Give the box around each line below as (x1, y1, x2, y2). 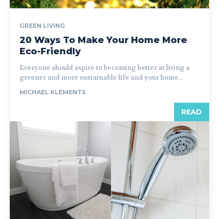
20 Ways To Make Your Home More (20, 35, 187, 45)
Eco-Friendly (20, 46, 81, 57)
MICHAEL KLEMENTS (20, 88, 86, 96)
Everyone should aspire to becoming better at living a (20, 64, 190, 72)
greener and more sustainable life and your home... (20, 73, 183, 82)
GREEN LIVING (20, 22, 65, 29)
